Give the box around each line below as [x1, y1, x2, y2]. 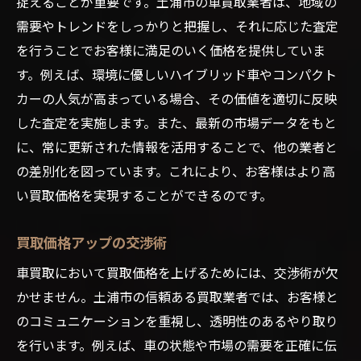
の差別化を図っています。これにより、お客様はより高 [16, 160, 335, 180]
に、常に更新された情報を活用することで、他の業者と [16, 136, 338, 156]
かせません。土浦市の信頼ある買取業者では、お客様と [16, 286, 338, 306]
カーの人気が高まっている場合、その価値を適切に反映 [16, 88, 337, 108]
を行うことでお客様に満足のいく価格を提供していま [16, 39, 326, 60]
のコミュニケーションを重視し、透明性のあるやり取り [16, 310, 338, 330]
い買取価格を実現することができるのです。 [16, 185, 272, 205]
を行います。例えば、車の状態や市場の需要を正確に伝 [16, 334, 337, 355]
